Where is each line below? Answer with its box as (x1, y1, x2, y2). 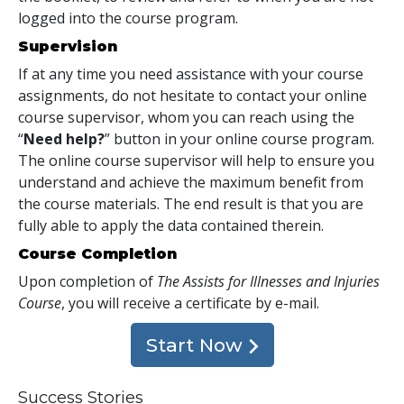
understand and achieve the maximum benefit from (18, 171, 363, 192)
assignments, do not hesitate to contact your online (18, 85, 367, 106)
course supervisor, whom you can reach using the (18, 106, 354, 127)
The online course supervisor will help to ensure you (18, 150, 374, 170)
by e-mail (255, 292, 317, 313)
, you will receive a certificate (61, 292, 255, 313)
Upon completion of (18, 271, 157, 291)
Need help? (23, 128, 105, 149)
